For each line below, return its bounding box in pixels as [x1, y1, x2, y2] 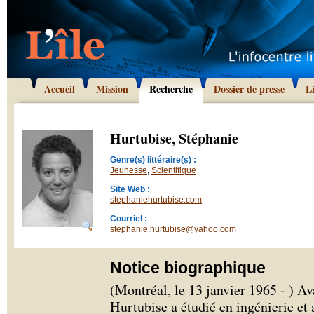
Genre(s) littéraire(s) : [110, 155, 196, 165]
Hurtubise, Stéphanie [110, 128, 238, 149]
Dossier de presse [214, 81, 285, 96]
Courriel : [110, 214, 147, 224]
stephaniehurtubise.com [110, 195, 202, 205]
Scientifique [151, 165, 196, 175]
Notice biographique [110, 259, 266, 277]
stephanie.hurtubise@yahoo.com [110, 224, 236, 234]
